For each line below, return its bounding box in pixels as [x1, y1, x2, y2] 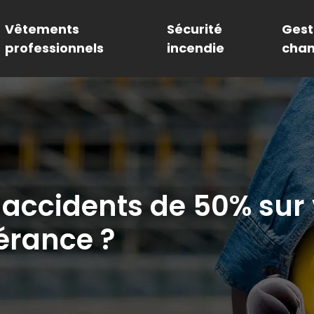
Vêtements [5, 20, 80, 38]
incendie [167, 39, 225, 57]
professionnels [5, 39, 104, 57]
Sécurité [167, 20, 223, 38]
